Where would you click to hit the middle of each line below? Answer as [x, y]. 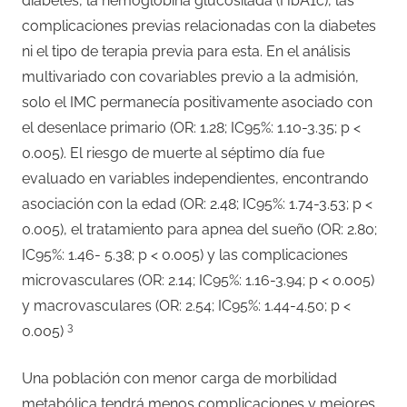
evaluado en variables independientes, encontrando [195, 178]
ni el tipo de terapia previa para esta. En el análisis [186, 51]
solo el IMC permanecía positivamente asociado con [197, 102]
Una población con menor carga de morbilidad [179, 378]
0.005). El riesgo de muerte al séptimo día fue [173, 153]
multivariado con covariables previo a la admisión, [190, 76]
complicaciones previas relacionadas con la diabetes [199, 25]
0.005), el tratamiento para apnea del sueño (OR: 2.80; [199, 229]
